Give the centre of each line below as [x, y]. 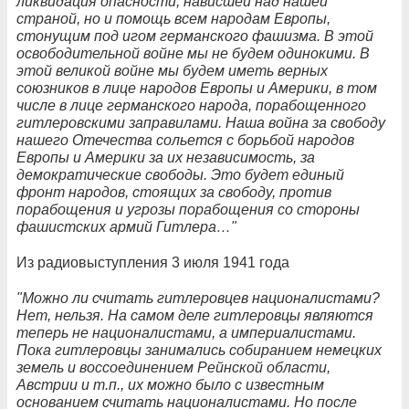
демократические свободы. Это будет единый [180, 174]
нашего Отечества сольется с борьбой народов [185, 140]
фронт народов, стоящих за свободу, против [174, 192]
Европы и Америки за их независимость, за [166, 157]
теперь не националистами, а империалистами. [186, 332]
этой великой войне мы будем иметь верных [172, 70]
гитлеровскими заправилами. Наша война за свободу [201, 122]
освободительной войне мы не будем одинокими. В [193, 53]
